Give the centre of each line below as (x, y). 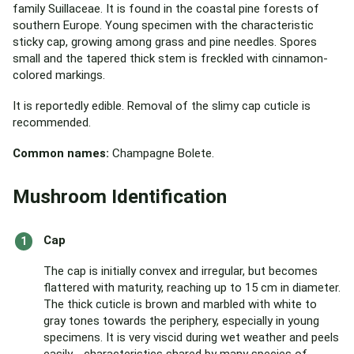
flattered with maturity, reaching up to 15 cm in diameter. (192, 288)
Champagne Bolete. (162, 153)
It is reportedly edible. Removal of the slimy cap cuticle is (162, 106)
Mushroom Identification (120, 197)
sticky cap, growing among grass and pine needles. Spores (165, 42)
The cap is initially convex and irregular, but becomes (181, 271)
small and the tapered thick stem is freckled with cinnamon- (170, 58)
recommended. (52, 122)
